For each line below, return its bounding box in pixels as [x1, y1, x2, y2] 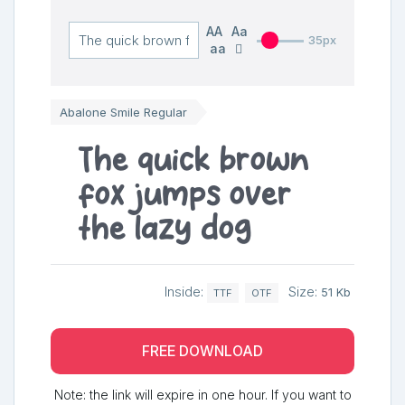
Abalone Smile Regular [60, 105, 187, 119]
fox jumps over [78, 173, 292, 215]
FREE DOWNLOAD [142, 342, 263, 360]
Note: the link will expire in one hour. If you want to [53, 386, 352, 402]
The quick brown [78, 138, 309, 181]
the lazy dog [78, 207, 252, 250]
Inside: [165, 284, 207, 300]
